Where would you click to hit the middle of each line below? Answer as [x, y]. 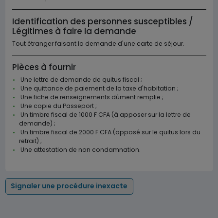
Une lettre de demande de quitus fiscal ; [80, 80]
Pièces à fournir [44, 67]
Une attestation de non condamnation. [80, 150]
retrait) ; [30, 141]
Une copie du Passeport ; [58, 106]
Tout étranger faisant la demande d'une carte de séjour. [98, 44]
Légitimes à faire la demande [74, 31]
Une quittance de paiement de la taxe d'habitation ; [99, 88]
